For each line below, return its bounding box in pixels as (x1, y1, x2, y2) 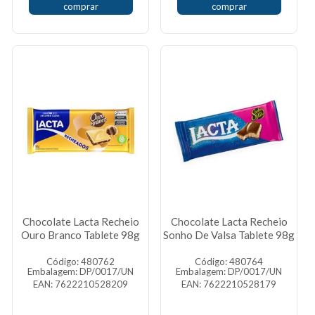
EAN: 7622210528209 (33, 278, 128, 290)
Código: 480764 (195, 256, 263, 267)
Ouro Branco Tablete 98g (21, 229, 140, 241)
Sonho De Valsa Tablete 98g (163, 229, 295, 241)
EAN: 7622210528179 (181, 278, 276, 290)
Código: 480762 (46, 256, 115, 267)
